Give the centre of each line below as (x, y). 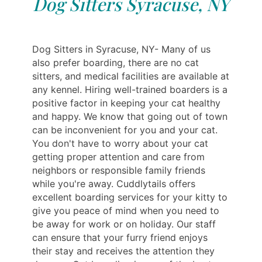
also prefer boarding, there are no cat (116, 62)
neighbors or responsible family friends (119, 170)
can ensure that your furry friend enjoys (120, 237)
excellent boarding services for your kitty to (130, 197)
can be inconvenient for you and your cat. (125, 130)
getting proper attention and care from (118, 156)
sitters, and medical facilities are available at (131, 76)
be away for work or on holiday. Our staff (124, 224)
